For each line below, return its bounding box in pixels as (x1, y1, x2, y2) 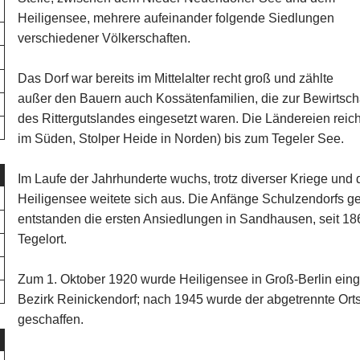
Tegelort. (18, 230, 67, 248)
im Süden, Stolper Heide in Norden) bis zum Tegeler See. (18, 129, 345, 148)
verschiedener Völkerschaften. (18, 29, 191, 47)
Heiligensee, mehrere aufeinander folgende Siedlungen (18, 9, 335, 27)
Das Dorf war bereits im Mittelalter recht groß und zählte (18, 69, 334, 88)
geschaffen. (18, 310, 84, 329)
